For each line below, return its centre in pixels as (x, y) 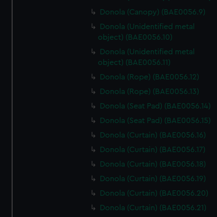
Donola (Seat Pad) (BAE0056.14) (155, 106)
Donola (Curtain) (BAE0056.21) (153, 208)
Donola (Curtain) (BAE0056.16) (153, 135)
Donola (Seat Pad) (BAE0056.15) (155, 121)
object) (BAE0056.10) (135, 37)
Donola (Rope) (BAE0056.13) (150, 92)
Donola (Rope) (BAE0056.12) (150, 77)
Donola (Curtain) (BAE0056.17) (153, 150)
